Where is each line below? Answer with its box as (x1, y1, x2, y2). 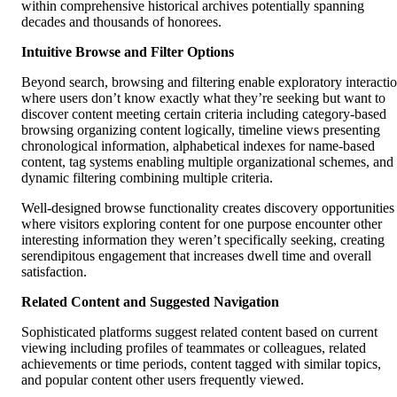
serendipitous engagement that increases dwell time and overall (21, 248, 371, 264)
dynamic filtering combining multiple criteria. (21, 170, 273, 186)
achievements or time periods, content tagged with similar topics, (21, 356, 381, 372)
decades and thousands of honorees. (21, 14, 222, 30)
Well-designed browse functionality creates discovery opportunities (21, 200, 394, 216)
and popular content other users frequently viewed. (21, 372, 304, 388)
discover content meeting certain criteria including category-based (21, 106, 386, 122)
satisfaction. (21, 264, 87, 280)
